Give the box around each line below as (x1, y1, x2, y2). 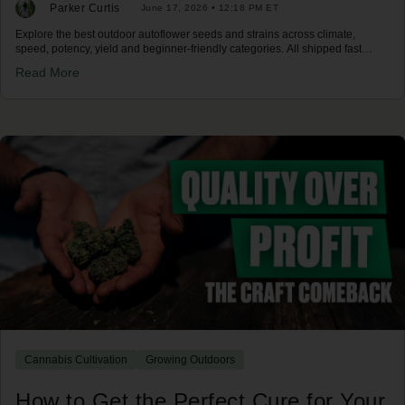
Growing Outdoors (146, 353, 235, 366)
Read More (15, 64, 80, 80)
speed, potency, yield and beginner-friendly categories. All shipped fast (15, 42, 362, 55)
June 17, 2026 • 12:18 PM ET (140, 2, 278, 13)
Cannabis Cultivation (24, 353, 127, 366)
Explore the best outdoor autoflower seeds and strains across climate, (15, 27, 355, 41)
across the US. (15, 56, 87, 70)
